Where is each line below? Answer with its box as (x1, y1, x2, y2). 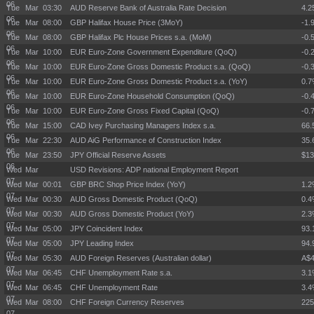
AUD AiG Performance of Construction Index (70, 136, 221, 144)
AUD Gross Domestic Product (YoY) (70, 210, 194, 218)
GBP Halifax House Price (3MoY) (70, 18, 183, 27)
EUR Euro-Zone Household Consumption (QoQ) (70, 92, 235, 100)
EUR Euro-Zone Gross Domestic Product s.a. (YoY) (70, 77, 247, 86)
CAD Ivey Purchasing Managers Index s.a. (70, 121, 216, 130)
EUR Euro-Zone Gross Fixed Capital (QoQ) (70, 107, 219, 115)
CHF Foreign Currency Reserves (70, 298, 184, 306)
